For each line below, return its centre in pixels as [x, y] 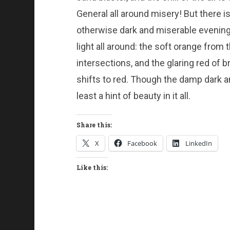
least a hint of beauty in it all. [133, 96]
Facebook [142, 143]
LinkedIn [198, 143]
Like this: [92, 168]
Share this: [94, 125]
